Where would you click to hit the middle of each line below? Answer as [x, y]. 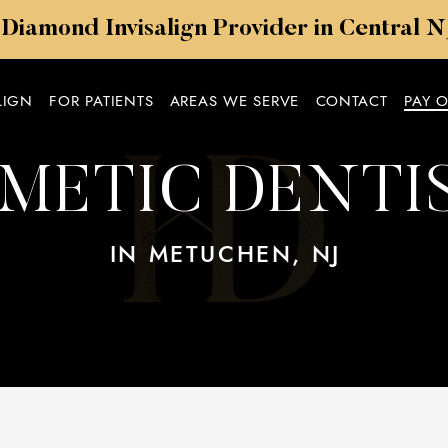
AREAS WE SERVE [234, 101]
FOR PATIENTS [101, 101]
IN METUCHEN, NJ [225, 254]
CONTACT [351, 101]
